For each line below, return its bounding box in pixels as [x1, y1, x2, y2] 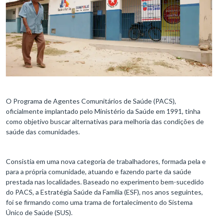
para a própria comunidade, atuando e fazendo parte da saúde [6, 167, 191, 176]
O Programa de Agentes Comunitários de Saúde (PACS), [6, 97, 176, 106]
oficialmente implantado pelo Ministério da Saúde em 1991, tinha [6, 107, 200, 116]
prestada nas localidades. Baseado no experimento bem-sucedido [6, 178, 204, 186]
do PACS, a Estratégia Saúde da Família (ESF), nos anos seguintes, [6, 188, 203, 197]
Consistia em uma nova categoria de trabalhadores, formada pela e [6, 157, 206, 166]
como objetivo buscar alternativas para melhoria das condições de [6, 117, 204, 126]
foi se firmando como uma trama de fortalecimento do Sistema [6, 198, 193, 207]
